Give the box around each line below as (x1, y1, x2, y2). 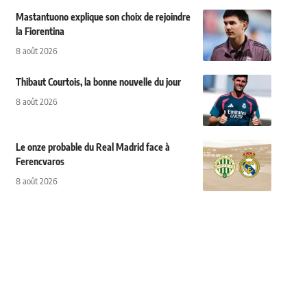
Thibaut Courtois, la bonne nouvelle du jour (15, 76, 181, 88)
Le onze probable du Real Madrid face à (15, 141, 170, 153)
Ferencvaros (15, 156, 64, 167)
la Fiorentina (15, 25, 64, 37)
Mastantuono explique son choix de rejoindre (15, 11, 191, 23)
